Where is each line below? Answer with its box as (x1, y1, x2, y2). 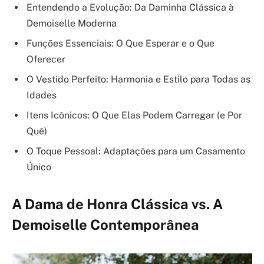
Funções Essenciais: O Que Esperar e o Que (27, 38, 214, 49)
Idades (27, 90, 57, 101)
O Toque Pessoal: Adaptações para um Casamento (27, 146, 245, 157)
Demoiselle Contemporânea (12, 216, 199, 233)
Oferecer (27, 54, 65, 65)
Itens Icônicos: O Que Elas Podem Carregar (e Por (27, 110, 242, 121)
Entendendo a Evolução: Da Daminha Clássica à (27, 2, 234, 14)
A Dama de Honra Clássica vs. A (12, 196, 223, 213)
